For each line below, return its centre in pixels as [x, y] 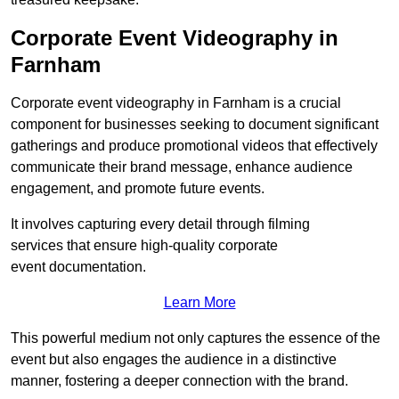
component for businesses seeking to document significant [195, 124]
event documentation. [78, 267]
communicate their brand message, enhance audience [182, 167]
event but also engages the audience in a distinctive [174, 359]
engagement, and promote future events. [138, 188]
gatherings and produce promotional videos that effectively [194, 146]
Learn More [199, 302]
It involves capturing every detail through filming [160, 224]
